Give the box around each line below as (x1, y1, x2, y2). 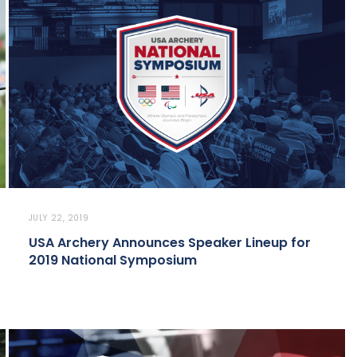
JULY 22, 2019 (28, 212, 89, 225)
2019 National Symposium (28, 251, 197, 270)
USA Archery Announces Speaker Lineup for (28, 233, 311, 253)
